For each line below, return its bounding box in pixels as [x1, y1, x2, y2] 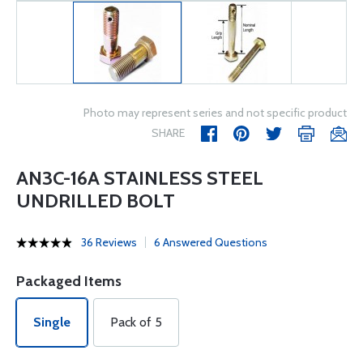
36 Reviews [81, 235, 137, 250]
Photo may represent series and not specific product [83, 105, 347, 121]
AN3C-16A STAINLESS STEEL [16, 166, 263, 190]
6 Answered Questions [154, 235, 267, 250]
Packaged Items [16, 272, 122, 291]
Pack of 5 [110, 314, 162, 331]
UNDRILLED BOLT [16, 189, 175, 213]
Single [33, 314, 70, 331]
